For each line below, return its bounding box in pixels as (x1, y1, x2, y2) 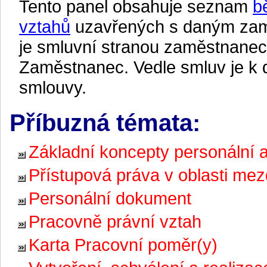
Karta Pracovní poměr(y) (29, 235, 218, 254)
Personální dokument (29, 188, 191, 208)
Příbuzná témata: (10, 110, 200, 136)
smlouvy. (19, 77, 86, 97)
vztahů (19, 17, 70, 36)
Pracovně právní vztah (29, 212, 201, 231)
